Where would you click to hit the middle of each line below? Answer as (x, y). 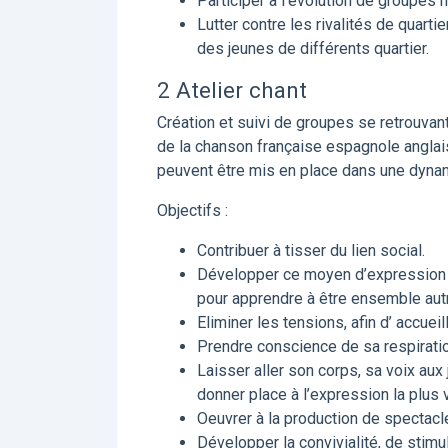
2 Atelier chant (232, 90)
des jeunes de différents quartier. (313, 48)
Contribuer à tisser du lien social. (311, 250)
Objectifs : (192, 210)
